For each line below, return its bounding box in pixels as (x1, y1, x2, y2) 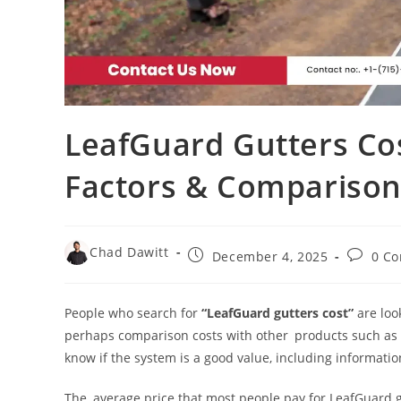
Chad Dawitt (90, 243, 169, 261)
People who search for (64, 303, 201, 321)
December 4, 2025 (211, 247, 328, 265)
